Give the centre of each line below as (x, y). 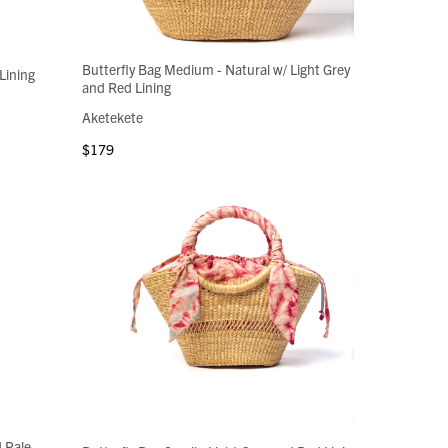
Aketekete (113, 117)
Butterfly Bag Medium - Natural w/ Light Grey (216, 69)
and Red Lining (127, 87)
